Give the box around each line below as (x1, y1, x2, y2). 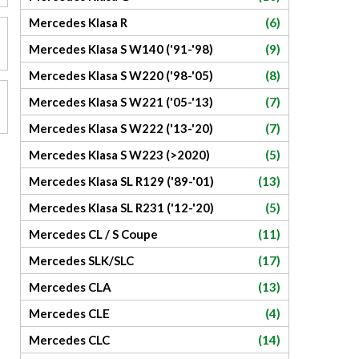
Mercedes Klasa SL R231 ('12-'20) (29, 200, 214, 215)
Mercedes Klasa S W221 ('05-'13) (29, 95, 213, 109)
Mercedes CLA (29, 280, 111, 294)
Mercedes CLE (29, 306, 110, 321)
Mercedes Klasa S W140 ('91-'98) (29, 42, 213, 56)
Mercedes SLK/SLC (29, 253, 134, 268)
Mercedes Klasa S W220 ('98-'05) (29, 68, 213, 83)
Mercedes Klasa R (29, 15, 127, 30)
